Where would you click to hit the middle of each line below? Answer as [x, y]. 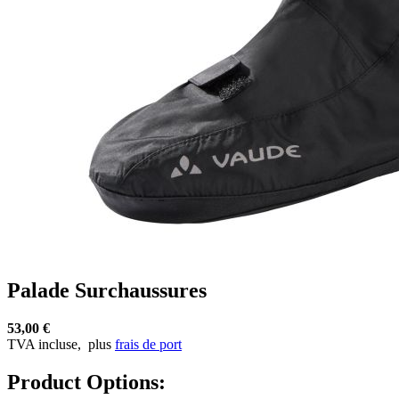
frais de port [148, 344]
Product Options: [86, 382]
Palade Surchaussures [107, 290]
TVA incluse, [46, 344]
